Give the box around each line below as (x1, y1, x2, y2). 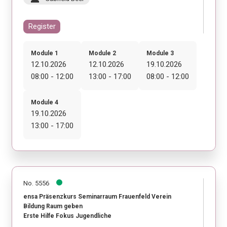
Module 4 (31, 98, 58, 106)
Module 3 (146, 49, 174, 57)
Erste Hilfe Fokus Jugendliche (23, 212, 111, 220)
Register (28, 22, 56, 31)
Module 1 (31, 49, 58, 57)
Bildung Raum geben (23, 203, 83, 210)
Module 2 (89, 49, 116, 57)
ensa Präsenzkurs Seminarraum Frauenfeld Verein (23, 193, 171, 201)
